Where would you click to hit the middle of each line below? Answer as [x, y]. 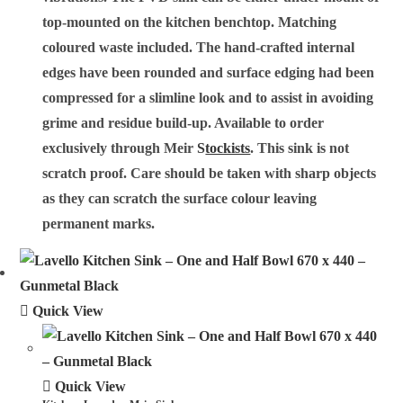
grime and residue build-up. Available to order [184, 123]
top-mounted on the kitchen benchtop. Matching [190, 22]
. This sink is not [300, 148]
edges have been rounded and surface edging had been [209, 73]
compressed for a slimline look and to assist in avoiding [208, 98]
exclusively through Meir [120, 148]
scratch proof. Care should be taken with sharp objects [210, 174]
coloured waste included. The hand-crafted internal [199, 48]
